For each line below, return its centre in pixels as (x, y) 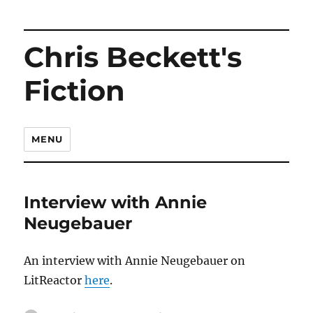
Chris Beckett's (133, 57)
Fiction (75, 90)
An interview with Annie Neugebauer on (135, 261)
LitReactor (54, 280)
